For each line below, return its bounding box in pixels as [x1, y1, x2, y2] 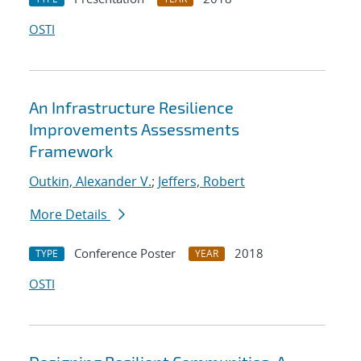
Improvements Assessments [29, 119, 239, 139]
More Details [30, 205, 110, 224]
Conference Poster [74, 245, 176, 262]
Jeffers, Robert [158, 172, 245, 191]
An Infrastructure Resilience [29, 98, 234, 118]
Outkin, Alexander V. [29, 172, 151, 191]
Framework [29, 141, 113, 161]
